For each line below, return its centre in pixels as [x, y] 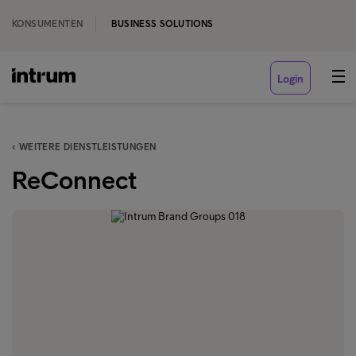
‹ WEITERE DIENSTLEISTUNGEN [84, 147]
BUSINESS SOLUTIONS [163, 24]
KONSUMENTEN [48, 24]
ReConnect [74, 180]
